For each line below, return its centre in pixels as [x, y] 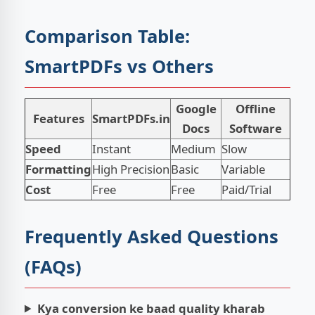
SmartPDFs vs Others [119, 66]
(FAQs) [53, 266]
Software [256, 128]
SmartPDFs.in [131, 118]
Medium [193, 148]
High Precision [131, 169]
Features [58, 118]
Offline [256, 108]
